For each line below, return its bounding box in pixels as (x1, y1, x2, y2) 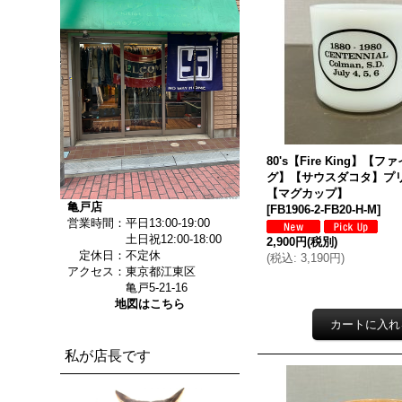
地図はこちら (115, 296, 186, 310)
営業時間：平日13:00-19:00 (60, 215, 223, 230)
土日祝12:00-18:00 (60, 232, 223, 246)
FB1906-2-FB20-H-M (270, 203, 378, 216)
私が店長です (65, 347, 152, 363)
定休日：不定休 (60, 248, 162, 262)
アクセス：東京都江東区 (60, 264, 197, 278)
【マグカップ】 (267, 187, 349, 200)
